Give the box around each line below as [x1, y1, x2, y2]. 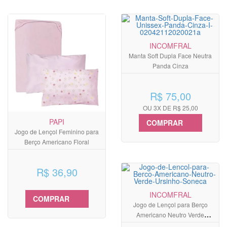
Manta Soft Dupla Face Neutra [129, 51, 212, 60]
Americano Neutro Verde [136, 210, 204, 219]
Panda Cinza [152, 61, 188, 70]
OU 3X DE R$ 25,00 [142, 103, 198, 112]
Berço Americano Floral [24, 137, 89, 146]
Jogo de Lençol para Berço [133, 200, 208, 209]
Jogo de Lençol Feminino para [15, 127, 99, 136]
